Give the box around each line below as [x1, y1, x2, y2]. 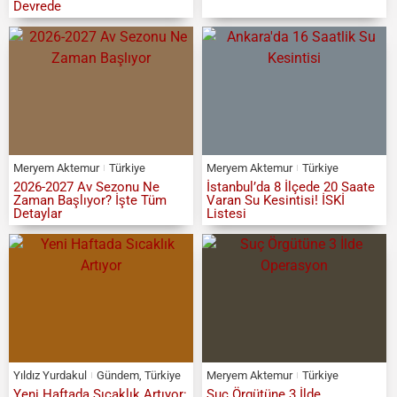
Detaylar [13, 205, 62, 222]
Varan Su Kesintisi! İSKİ [206, 191, 345, 208]
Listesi [206, 205, 246, 222]
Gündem [97, 368, 139, 382]
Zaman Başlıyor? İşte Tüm [13, 191, 167, 208]
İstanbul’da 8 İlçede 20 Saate [206, 178, 375, 195]
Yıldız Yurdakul [13, 368, 87, 382]
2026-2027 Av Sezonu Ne [13, 178, 160, 195]
